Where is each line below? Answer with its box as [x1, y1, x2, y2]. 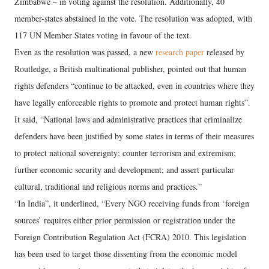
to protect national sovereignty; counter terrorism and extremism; [14, 147, 236, 159]
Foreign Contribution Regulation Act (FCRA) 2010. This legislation [14, 231, 246, 243]
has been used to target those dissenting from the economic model [14, 248, 237, 259]
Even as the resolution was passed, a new [14, 46, 156, 58]
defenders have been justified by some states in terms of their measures [14, 130, 254, 142]
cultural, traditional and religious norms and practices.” [14, 181, 202, 192]
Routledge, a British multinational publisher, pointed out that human [14, 63, 246, 74]
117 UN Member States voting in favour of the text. [14, 29, 192, 41]
